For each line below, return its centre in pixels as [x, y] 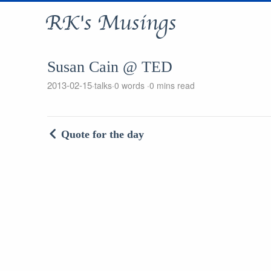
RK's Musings [110, 23]
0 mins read [172, 85]
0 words [130, 85]
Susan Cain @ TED [109, 67]
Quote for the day [102, 134]
